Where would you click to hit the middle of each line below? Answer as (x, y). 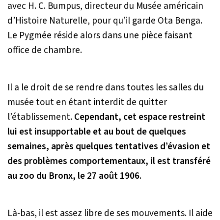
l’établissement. (41, 117)
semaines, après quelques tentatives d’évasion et (109, 146)
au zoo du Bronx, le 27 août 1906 (73, 176)
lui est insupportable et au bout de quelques (97, 131)
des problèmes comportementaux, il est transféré (109, 161)
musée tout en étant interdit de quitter (87, 102)
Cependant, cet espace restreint (140, 117)
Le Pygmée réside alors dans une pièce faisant (100, 35)
